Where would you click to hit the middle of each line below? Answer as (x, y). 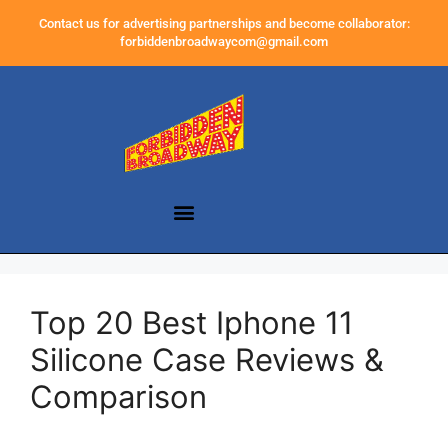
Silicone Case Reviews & (207, 360)
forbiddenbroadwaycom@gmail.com (224, 41)
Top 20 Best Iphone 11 (191, 323)
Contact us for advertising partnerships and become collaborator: (224, 23)
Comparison (118, 397)
